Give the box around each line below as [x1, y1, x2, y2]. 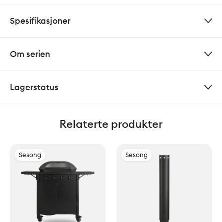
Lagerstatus [10, 82, 58, 93]
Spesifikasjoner [10, 15, 70, 26]
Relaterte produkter [59, 117, 163, 131]
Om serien [10, 49, 50, 59]
